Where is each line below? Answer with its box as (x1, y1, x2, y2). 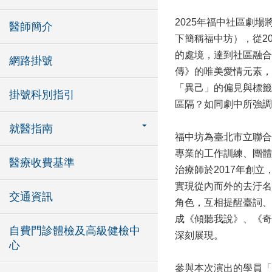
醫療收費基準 (9, 157, 75, 169)
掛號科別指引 (9, 89, 75, 101)
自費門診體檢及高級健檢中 (9, 225, 140, 237)
